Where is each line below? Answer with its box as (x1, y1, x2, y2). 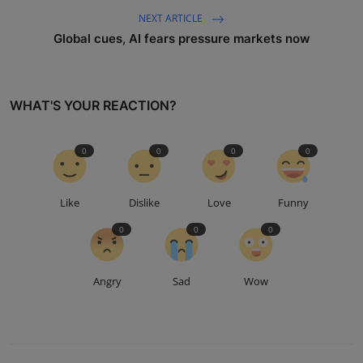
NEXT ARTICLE (139, 11, 205, 26)
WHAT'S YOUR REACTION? (10, 97, 177, 114)
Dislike (129, 195, 160, 211)
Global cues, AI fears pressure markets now (53, 31, 310, 47)
